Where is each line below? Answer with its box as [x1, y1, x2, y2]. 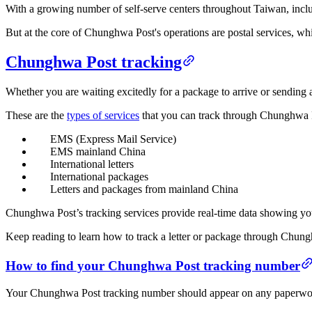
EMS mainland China [50, 146, 146, 158]
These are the [6, 109, 67, 122]
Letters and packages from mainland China [50, 183, 238, 196]
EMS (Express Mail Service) [50, 133, 176, 146]
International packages [50, 171, 148, 183]
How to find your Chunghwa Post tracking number [6, 258, 300, 273]
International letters [50, 158, 134, 171]
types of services [67, 109, 139, 122]
